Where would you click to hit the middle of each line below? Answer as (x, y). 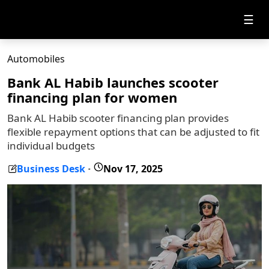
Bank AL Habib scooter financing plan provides (118, 118)
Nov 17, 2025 (133, 168)
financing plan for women (92, 97)
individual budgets (51, 146)
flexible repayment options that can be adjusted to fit (133, 132)
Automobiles (36, 59)
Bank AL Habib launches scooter (113, 82)
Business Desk (51, 168)
